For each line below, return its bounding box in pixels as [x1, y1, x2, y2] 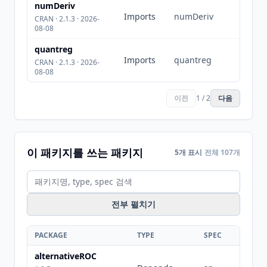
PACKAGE [35, 230, 67, 240]
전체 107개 [204, 147, 240, 157]
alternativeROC [35, 250, 97, 262]
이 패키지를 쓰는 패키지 [27, 145, 143, 160]
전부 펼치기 [111, 198, 156, 210]
